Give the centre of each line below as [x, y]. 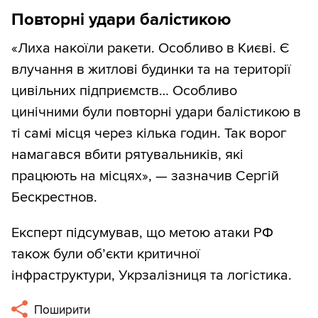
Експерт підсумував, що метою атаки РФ [142, 232]
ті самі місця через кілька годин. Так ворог [149, 133]
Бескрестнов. [54, 197]
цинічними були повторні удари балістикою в [156, 112]
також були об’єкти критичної [106, 254]
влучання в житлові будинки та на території [151, 69]
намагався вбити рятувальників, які [127, 154]
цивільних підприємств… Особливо [124, 91]
